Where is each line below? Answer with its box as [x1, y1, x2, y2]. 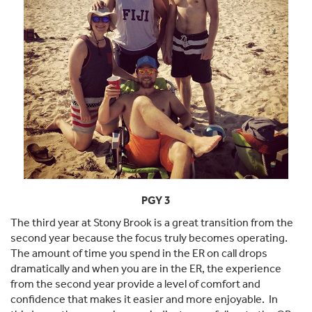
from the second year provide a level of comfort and [10, 277, 260, 291]
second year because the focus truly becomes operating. [10, 231, 288, 245]
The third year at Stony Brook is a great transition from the [10, 216, 293, 230]
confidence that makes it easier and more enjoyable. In [10, 292, 278, 306]
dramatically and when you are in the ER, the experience [10, 262, 281, 276]
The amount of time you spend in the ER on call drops [10, 247, 267, 260]
